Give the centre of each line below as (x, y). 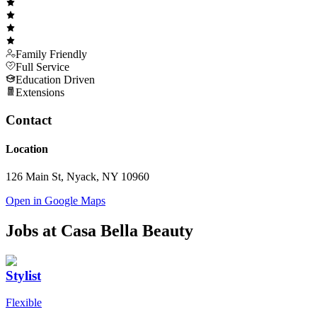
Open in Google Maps (56, 201)
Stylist (23, 275)
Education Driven (55, 79)
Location (27, 149)
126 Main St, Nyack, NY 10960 (77, 177)
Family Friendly (51, 54)
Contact (29, 120)
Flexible (24, 303)
